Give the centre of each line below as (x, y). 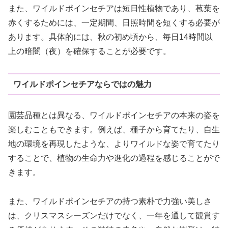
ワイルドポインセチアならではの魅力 (82, 84)
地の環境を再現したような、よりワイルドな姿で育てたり (114, 144)
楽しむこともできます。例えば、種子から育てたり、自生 (114, 130)
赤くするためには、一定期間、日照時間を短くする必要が (114, 23)
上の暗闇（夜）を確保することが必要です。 (90, 51)
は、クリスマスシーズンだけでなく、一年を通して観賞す (114, 215)
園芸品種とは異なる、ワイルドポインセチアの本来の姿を (114, 116)
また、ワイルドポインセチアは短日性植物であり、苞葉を (114, 9)
